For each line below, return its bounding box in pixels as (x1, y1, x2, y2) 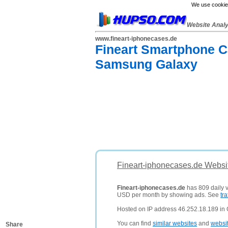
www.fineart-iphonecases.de (95, 35, 177, 42)
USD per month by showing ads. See (117, 191, 220, 198)
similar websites (153, 220, 197, 227)
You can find (117, 220, 153, 227)
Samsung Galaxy (95, 57, 197, 71)
